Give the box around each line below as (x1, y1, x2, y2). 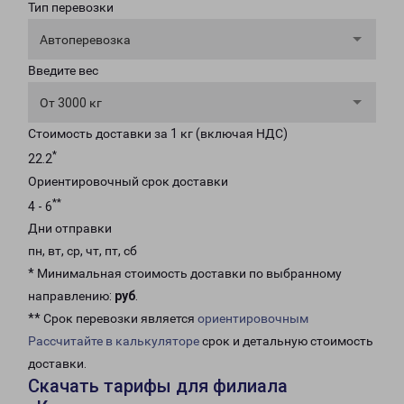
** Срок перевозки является (28, 311, 197, 326)
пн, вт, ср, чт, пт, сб (28, 243, 137, 259)
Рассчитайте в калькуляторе (28, 334, 199, 349)
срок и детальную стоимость (199, 334, 373, 349)
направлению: (28, 289, 115, 304)
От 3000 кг (40, 96, 102, 110)
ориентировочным (197, 311, 308, 326)
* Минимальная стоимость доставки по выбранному (28, 266, 342, 281)
